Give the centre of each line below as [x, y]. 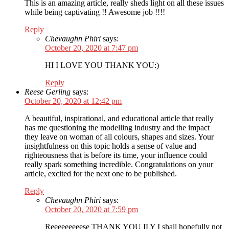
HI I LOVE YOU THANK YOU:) [102, 65]
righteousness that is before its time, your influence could [116, 155]
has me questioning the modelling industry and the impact [117, 128]
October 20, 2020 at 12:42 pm [73, 101]
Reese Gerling [48, 92]
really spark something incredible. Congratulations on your [119, 165]
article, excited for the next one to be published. [101, 174]
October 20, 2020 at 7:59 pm [91, 210]
